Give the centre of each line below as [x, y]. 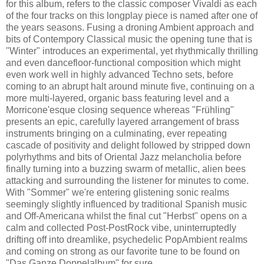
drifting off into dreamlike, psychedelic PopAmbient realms [127, 239]
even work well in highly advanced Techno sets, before [120, 74]
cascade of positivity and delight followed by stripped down [128, 145]
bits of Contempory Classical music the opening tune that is [129, 39]
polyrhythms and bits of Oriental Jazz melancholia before [124, 157]
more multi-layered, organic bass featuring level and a [118, 98]
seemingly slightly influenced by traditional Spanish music [126, 204]
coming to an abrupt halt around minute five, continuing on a [130, 86]
